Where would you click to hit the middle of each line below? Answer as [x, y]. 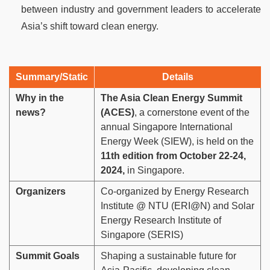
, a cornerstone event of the [192, 113]
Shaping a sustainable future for [168, 256]
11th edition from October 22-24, [173, 156]
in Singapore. [155, 171]
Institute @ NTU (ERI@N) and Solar [177, 206]
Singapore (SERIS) [142, 235]
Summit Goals [48, 256]
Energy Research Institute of [161, 221]
